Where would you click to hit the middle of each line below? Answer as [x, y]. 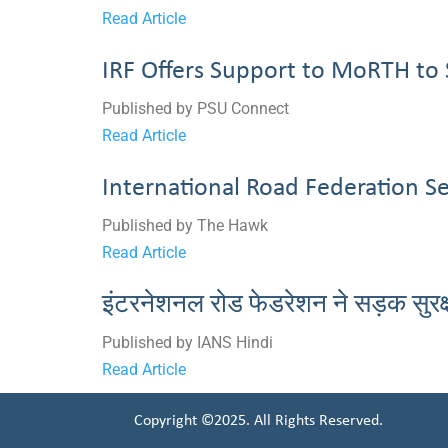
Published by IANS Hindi [187, 342]
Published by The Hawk [185, 225]
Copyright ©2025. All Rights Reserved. [259, 421]
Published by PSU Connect [195, 108]
